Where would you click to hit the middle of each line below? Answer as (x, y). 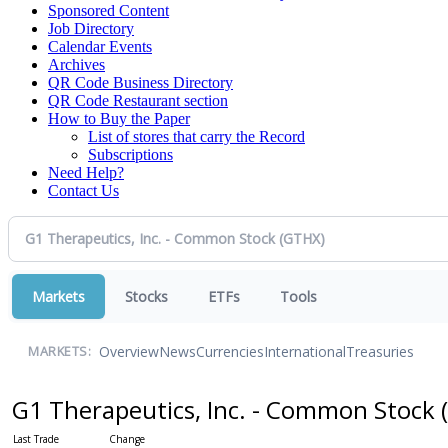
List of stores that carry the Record (196, 136)
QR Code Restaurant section (138, 100)
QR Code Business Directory (140, 82)
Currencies (230, 352)
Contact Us (83, 190)
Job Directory (91, 28)
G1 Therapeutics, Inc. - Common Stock (226, 409)
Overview (129, 352)
